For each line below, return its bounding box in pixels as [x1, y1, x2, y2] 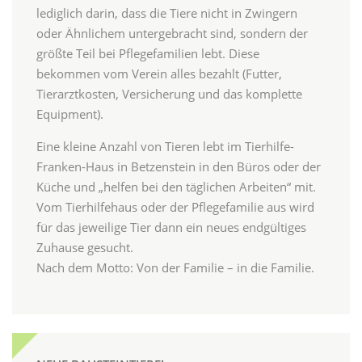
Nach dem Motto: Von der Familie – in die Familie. [36, 259, 314, 276]
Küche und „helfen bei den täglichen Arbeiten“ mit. [36, 179, 316, 196]
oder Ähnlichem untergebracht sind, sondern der [36, 25, 308, 42]
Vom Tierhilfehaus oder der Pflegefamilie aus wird [36, 199, 314, 216]
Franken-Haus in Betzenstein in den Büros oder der [36, 158, 321, 175]
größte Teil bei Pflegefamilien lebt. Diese [36, 45, 259, 62]
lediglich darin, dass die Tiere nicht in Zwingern [36, 5, 297, 22]
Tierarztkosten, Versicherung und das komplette [36, 86, 302, 103]
